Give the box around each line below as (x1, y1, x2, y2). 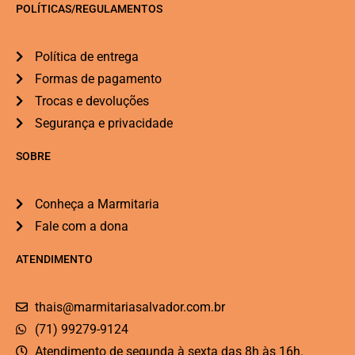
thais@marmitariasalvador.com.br (34, 299, 225, 315)
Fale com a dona (34, 218, 128, 234)
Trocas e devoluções (34, 93, 149, 109)
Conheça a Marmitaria (34, 196, 159, 212)
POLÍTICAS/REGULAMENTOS (16, 2, 162, 15)
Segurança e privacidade (34, 115, 173, 131)
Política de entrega (34, 48, 139, 64)
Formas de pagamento (34, 71, 162, 86)
